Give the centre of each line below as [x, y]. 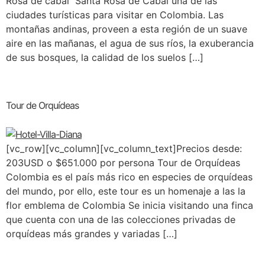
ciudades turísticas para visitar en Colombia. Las [115, 15]
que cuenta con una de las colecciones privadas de [121, 220]
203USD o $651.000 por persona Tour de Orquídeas [123, 163]
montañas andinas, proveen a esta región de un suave [127, 29]
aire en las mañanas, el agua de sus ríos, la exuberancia [130, 43]
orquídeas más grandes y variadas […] [92, 234]
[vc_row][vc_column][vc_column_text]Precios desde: [124, 149]
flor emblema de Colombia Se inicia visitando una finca [130, 206]
